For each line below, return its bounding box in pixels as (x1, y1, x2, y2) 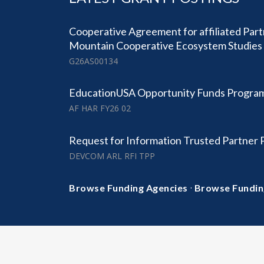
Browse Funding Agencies (69, 181, 188, 193)
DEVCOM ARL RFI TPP (69, 150, 155, 161)
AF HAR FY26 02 (69, 103, 131, 114)
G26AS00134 (69, 55, 118, 67)
